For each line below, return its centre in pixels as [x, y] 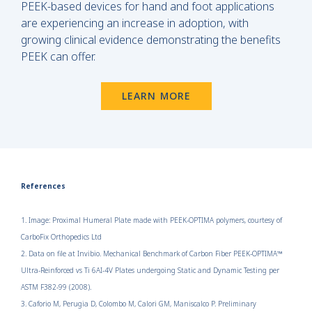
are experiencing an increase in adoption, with [135, 23]
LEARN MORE [156, 95]
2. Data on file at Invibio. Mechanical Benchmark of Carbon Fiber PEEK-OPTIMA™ [151, 253]
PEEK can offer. [60, 56]
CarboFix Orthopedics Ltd [61, 236]
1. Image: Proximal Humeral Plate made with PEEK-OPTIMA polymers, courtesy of [151, 220]
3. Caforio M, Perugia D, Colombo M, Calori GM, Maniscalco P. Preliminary [139, 303]
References [43, 186]
